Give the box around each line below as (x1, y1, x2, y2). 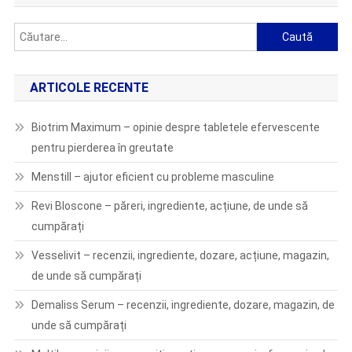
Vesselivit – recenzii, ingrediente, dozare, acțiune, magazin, (31, 249, 329, 262)
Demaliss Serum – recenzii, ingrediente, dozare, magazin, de (31, 299, 335, 311)
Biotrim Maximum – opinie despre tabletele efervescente (31, 121, 320, 134)
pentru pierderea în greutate (31, 141, 174, 154)
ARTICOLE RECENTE (29, 80, 148, 95)
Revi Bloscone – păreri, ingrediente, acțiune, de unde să (31, 200, 308, 212)
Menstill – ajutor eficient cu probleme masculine (31, 170, 274, 183)
